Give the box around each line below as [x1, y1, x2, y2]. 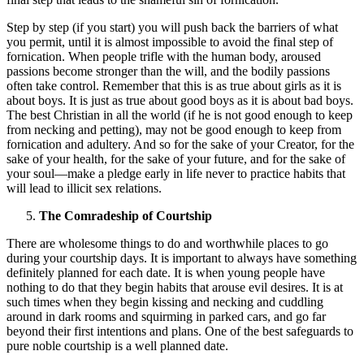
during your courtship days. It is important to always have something [6, 250, 357, 265]
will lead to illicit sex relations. [6, 180, 162, 195]
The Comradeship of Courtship [39, 208, 212, 223]
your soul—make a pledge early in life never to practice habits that [6, 166, 345, 180]
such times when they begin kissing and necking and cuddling [6, 294, 323, 309]
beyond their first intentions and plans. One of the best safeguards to [6, 323, 353, 338]
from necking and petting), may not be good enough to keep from [6, 122, 341, 136]
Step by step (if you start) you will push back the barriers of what [6, 19, 338, 34]
